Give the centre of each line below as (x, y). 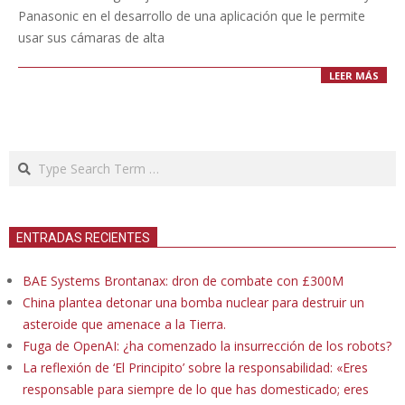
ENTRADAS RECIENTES (83, 238)
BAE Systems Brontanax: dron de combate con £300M (183, 281)
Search (30, 159)
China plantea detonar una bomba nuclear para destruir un (193, 303)
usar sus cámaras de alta (91, 38)
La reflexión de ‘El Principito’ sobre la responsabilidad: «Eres (195, 368)
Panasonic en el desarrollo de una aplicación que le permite (192, 16)
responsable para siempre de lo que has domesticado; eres (196, 390)
